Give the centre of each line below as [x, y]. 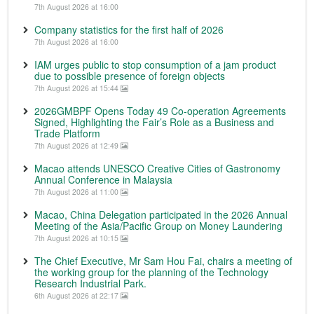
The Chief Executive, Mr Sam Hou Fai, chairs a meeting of [163, 260]
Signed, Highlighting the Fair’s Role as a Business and [154, 122]
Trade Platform [67, 133]
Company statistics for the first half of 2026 [129, 29]
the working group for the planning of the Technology [151, 272]
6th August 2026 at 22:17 [77, 295]
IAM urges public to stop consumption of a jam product [155, 64]
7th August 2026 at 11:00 [77, 191]
